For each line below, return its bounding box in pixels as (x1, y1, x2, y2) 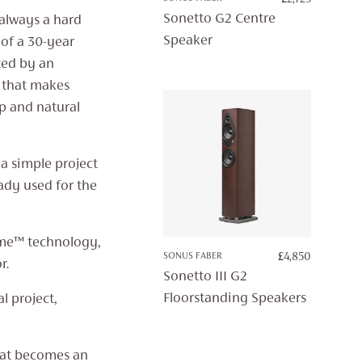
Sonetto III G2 (163, 270, 248, 285)
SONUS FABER (163, 251, 223, 262)
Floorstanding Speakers (163, 292, 307, 307)
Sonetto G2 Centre (163, 12, 276, 27)
